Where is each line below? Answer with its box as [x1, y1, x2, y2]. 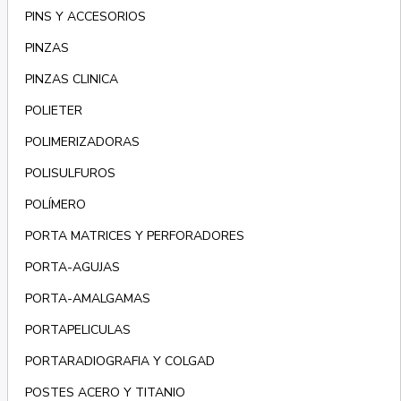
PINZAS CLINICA [24, 71, 118, 89]
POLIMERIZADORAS [24, 133, 140, 151]
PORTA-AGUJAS [24, 259, 120, 277]
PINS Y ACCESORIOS [24, 8, 146, 26]
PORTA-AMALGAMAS [24, 290, 150, 308]
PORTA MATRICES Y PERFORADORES [24, 227, 244, 245]
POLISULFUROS [24, 165, 115, 183]
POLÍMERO [24, 196, 86, 214]
